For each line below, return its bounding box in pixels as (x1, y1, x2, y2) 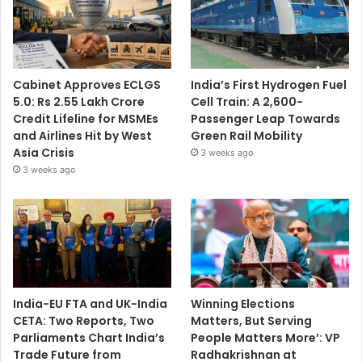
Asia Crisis (13, 144, 74, 161)
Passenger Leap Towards (191, 110, 341, 127)
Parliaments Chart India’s (13, 330, 165, 347)
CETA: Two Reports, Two (13, 313, 154, 330)
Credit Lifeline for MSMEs (13, 110, 158, 127)
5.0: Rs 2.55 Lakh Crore (13, 93, 145, 110)
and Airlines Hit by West (13, 127, 152, 144)
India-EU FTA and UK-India (13, 296, 167, 313)
